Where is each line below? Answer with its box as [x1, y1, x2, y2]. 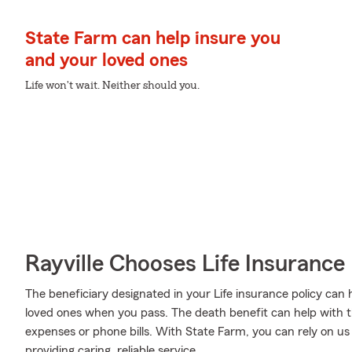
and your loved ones [25, 51, 188, 70]
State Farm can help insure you [25, 29, 280, 48]
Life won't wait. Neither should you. [25, 80, 200, 91]
